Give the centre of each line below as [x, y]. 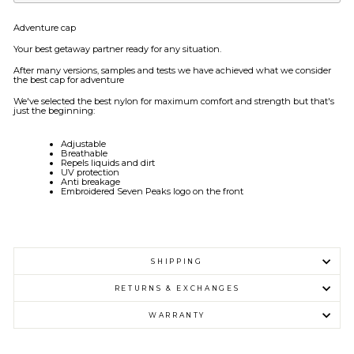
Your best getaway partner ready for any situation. [117, 49]
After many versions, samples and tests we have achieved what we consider [172, 70]
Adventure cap [45, 28]
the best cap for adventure [69, 80]
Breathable [84, 153]
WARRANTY [177, 315]
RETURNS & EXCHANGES [177, 288]
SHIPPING [177, 261]
